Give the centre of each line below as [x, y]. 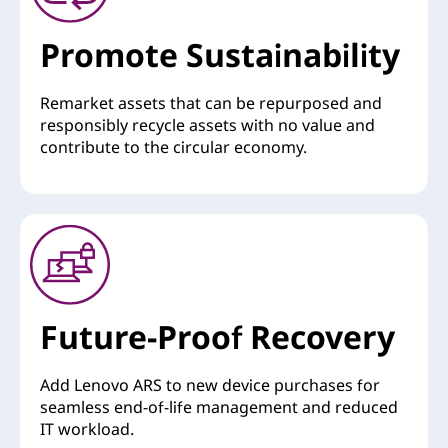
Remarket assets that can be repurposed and [211, 103]
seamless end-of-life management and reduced [219, 407]
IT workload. [87, 429]
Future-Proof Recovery [217, 337]
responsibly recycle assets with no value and [207, 125]
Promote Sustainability [220, 55]
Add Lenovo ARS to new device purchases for [210, 385]
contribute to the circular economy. [173, 147]
